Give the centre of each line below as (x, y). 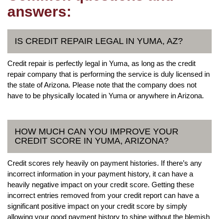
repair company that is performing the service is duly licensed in (109, 74)
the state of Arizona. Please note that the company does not (102, 85)
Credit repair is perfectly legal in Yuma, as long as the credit (101, 63)
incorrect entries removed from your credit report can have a (103, 195)
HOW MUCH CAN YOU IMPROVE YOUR (97, 131)
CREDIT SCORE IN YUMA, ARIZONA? (92, 141)
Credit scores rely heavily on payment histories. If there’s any (105, 163)
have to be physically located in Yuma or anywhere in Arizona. (106, 95)
